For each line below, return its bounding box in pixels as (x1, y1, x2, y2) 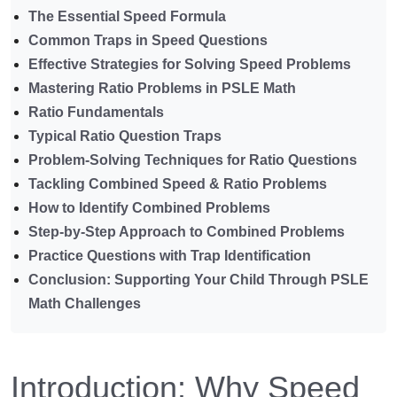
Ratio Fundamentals (28, 105, 164, 121)
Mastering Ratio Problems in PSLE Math (28, 81, 296, 97)
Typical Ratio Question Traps (28, 128, 222, 144)
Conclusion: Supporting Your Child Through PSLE (28, 272, 369, 288)
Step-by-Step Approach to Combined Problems (28, 224, 345, 240)
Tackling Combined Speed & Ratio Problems (28, 176, 327, 192)
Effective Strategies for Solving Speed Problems (28, 57, 351, 73)
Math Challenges (28, 296, 141, 312)
